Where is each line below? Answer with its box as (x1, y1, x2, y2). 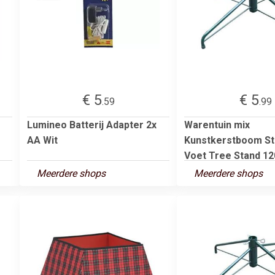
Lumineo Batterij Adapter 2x (27, 118, 157, 131)
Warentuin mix (184, 118, 250, 131)
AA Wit (27, 134, 58, 146)
